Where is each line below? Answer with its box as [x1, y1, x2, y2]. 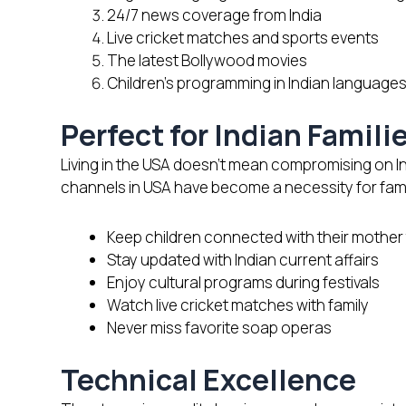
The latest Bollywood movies [107, 49, 307, 71]
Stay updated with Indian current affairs [107, 248, 379, 270]
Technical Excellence [61, 360, 356, 401]
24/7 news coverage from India [107, 4, 322, 25]
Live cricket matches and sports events [107, 26, 379, 48]
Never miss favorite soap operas [107, 316, 332, 338]
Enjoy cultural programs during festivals [107, 271, 380, 293]
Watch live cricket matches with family [107, 294, 369, 315]
